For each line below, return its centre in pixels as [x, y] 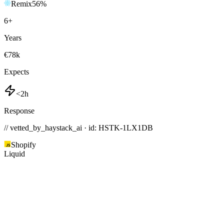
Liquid [14, 154]
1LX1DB [138, 128]
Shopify [23, 145]
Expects [16, 72]
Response [19, 111]
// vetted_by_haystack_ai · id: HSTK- [63, 128]
